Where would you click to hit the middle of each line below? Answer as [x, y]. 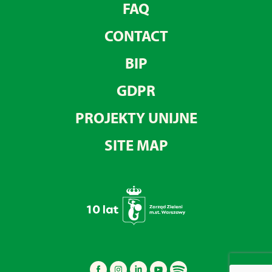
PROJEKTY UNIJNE [136, 117]
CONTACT [136, 35]
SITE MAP [136, 144]
